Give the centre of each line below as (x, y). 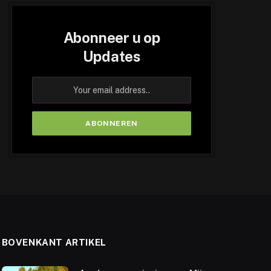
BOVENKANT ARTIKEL (54, 242)
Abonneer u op (112, 37)
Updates (112, 56)
